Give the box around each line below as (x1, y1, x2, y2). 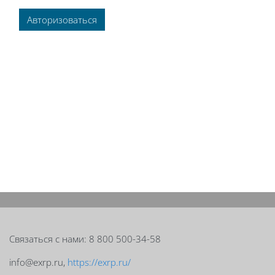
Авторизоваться (27, 14, 97, 26)
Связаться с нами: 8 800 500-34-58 (9, 233, 163, 245)
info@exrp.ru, (9, 256, 68, 268)
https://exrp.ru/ (68, 256, 131, 268)
